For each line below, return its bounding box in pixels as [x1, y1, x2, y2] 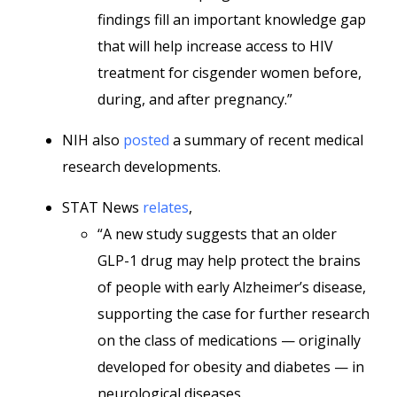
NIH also [62, 130, 123, 150]
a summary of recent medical [169, 130, 363, 150]
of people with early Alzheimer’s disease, [97, 277, 366, 297]
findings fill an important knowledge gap [97, 10, 366, 29]
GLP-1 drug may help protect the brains [97, 251, 361, 270]
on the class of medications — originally [97, 331, 361, 350]
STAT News [62, 198, 143, 217]
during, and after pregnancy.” [97, 90, 296, 109]
